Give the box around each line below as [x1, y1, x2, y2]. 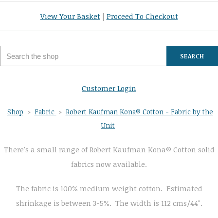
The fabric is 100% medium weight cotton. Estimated [16, 183, 202, 194]
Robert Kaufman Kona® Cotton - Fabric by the [65, 107, 213, 117]
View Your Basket [40, 11, 100, 21]
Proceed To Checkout [106, 11, 178, 21]
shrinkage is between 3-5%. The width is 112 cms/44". [16, 198, 202, 208]
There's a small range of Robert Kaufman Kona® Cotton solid [3, 145, 215, 155]
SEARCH [180, 52, 204, 60]
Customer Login [82, 83, 136, 93]
